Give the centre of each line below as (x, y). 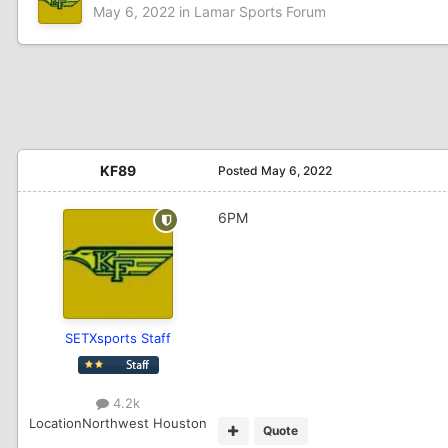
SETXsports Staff (118, 338)
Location (55, 422)
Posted (239, 171)
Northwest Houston (144, 422)
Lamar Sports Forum (260, 12)
